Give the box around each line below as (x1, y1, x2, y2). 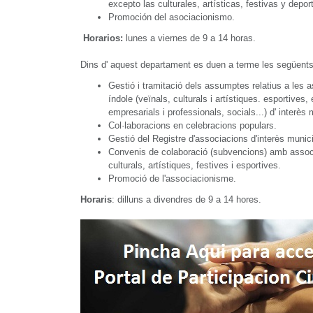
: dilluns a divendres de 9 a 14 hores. (112, 194, 261, 205)
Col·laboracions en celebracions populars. (108, 120, 277, 131)
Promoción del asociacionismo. (108, 12, 235, 22)
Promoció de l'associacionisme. (108, 173, 239, 184)
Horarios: (83, 33, 123, 43)
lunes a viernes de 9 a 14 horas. (123, 33, 256, 43)
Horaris (80, 194, 112, 205)
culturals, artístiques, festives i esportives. (108, 160, 281, 170)
